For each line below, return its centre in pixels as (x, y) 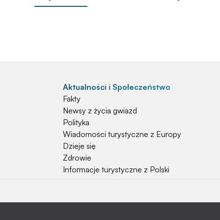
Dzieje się (79, 146)
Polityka (76, 123)
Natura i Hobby (91, 201)
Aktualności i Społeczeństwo (117, 87)
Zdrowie (77, 158)
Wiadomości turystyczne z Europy (122, 134)
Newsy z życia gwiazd (100, 111)
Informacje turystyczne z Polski (116, 170)
